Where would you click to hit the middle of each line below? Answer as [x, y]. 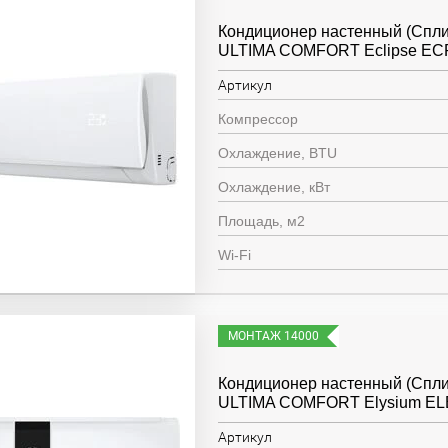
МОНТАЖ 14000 [274, 336]
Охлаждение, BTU [278, 153]
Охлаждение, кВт [274, 187]
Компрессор [258, 119]
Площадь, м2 [262, 221]
